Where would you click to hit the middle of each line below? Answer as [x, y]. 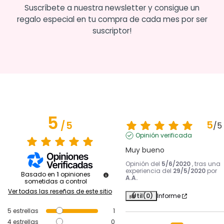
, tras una [206, 164]
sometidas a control [55, 181]
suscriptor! [112, 31]
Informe [168, 196]
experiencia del [149, 171]
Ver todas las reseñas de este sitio [60, 191]
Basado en [38, 174]
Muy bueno [145, 150]
